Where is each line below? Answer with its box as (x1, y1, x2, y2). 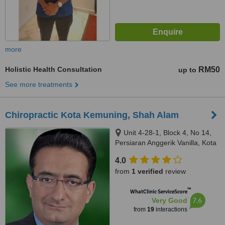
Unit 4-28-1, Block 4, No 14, (124, 129, 211, 137)
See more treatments (5, 80, 72, 88)
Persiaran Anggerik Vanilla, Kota (115, 139, 216, 147)
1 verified (132, 167, 163, 175)
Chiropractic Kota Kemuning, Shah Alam (5, 110, 179, 120)
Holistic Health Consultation (5, 65, 102, 73)
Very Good (151, 196, 187, 204)
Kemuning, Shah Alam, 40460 (115, 149, 209, 157)
